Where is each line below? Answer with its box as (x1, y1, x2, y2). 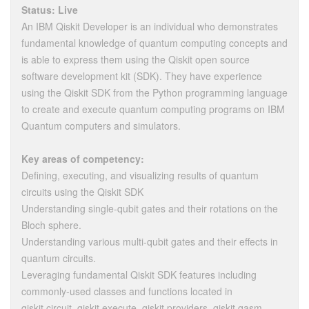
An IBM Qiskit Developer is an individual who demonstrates (21, 19, 278, 33)
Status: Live (21, 3, 78, 17)
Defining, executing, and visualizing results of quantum (21, 168, 259, 182)
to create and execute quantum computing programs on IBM (21, 102, 285, 116)
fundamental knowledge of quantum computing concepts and (21, 36, 288, 50)
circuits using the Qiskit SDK (21, 185, 143, 199)
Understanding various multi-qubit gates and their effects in (21, 235, 278, 248)
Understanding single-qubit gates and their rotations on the (21, 201, 278, 215)
